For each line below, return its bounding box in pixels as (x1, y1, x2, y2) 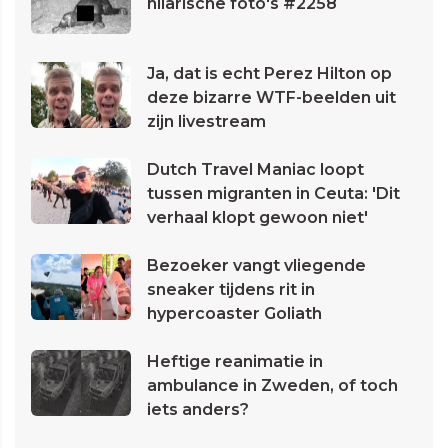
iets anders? (147, 399, 249, 419)
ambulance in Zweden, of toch (147, 375, 398, 395)
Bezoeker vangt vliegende (147, 255, 366, 275)
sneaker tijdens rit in (147, 279, 315, 299)
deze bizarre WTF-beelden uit (147, 87, 396, 107)
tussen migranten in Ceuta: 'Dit (147, 183, 400, 203)
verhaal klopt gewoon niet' (147, 207, 368, 227)
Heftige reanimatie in (147, 351, 323, 371)
